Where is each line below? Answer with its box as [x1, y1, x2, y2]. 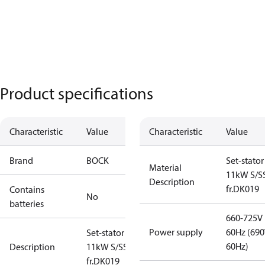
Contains [9, 183, 44, 195]
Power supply [149, 226, 203, 238]
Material [149, 161, 182, 173]
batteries [9, 198, 44, 209]
